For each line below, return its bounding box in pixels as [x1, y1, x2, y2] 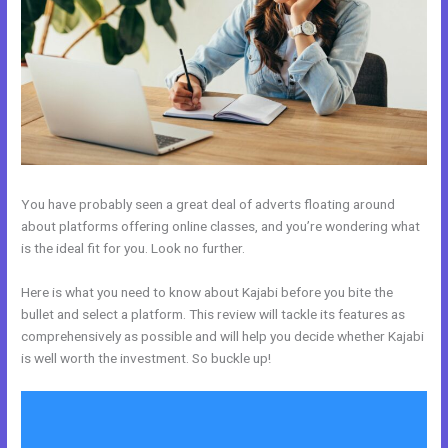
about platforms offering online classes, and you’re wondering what [21, 217, 421, 234]
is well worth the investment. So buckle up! [21, 349, 272, 366]
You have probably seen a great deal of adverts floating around [21, 195, 396, 212]
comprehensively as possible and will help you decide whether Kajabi [21, 327, 425, 344]
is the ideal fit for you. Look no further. [21, 239, 246, 256]
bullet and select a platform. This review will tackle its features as [21, 305, 406, 322]
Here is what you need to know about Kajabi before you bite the [21, 283, 394, 300]
